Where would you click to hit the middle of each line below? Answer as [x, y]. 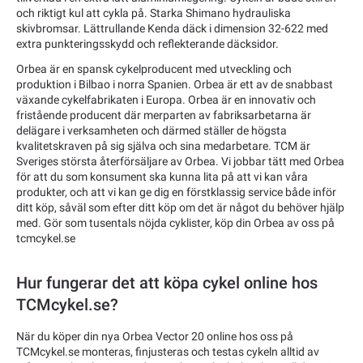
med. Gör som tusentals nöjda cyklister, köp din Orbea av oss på [175, 222]
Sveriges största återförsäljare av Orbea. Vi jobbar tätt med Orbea [180, 161]
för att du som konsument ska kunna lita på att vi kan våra [162, 176]
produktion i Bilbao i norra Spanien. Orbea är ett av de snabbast [175, 84]
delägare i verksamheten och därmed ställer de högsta [152, 130]
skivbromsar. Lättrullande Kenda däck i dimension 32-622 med [172, 29]
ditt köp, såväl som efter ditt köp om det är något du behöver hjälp [180, 207]
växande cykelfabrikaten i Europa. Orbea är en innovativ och [166, 99]
